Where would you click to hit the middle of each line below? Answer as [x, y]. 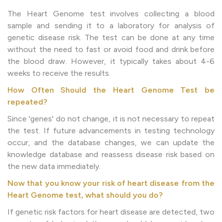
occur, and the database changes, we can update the [111, 142]
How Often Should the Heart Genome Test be [111, 90]
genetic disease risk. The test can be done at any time [111, 37]
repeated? [27, 102]
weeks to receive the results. [59, 73]
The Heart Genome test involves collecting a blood [111, 13]
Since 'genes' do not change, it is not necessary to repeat [111, 118]
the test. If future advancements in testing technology [111, 130]
